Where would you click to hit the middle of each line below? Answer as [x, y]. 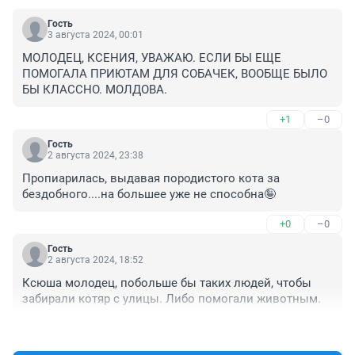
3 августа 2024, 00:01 [95, 35]
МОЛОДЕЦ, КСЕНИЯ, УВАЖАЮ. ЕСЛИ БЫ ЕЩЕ [152, 58]
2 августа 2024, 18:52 [95, 260]
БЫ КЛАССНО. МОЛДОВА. [95, 90]
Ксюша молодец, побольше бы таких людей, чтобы [167, 283]
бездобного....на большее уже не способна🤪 [149, 195]
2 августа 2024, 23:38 [95, 156]
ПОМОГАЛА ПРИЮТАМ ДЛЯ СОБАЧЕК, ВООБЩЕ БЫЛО [175, 74]
